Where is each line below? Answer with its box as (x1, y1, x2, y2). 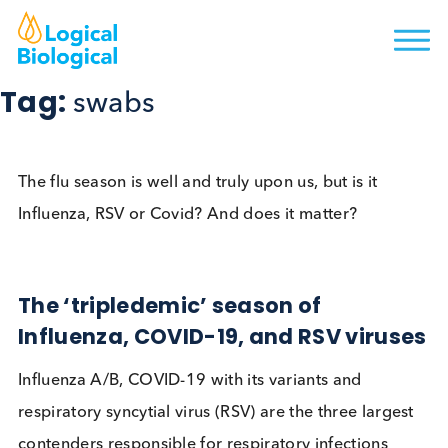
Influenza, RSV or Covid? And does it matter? (20, 229, 397, 248)
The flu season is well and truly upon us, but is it (20, 193, 420, 212)
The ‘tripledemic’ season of (20, 322, 358, 356)
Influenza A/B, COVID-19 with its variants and (20, 414, 402, 433)
